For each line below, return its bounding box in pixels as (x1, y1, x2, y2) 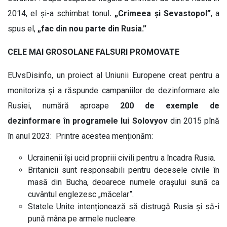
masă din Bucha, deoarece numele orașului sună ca (28, 177, 219, 187)
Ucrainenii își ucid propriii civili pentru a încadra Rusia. (28, 153, 215, 163)
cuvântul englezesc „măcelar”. (28, 189, 134, 199)
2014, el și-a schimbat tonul (8, 8, 109, 18)
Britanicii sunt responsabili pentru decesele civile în (28, 165, 219, 175)
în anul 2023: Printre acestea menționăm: (8, 131, 153, 141)
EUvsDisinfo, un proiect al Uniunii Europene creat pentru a (8, 70, 219, 80)
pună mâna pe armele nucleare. (28, 213, 137, 223)
